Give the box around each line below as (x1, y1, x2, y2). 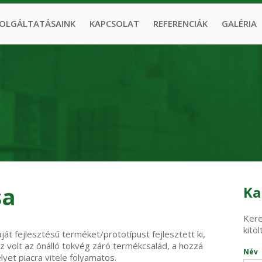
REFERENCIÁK (153, 19, 208, 29)
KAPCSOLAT (89, 19, 139, 29)
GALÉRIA (221, 19, 257, 29)
